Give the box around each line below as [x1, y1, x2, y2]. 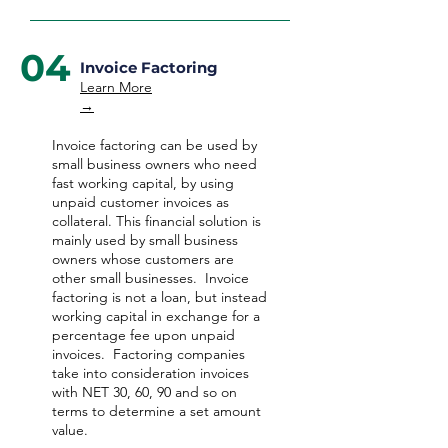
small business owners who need [52, 155, 257, 173]
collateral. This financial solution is [52, 212, 261, 230]
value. [52, 421, 92, 439]
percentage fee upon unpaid [52, 326, 235, 344]
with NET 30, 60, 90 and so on [52, 383, 237, 401]
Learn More [80, 78, 152, 96]
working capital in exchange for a [52, 307, 260, 325]
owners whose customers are [52, 250, 234, 268]
